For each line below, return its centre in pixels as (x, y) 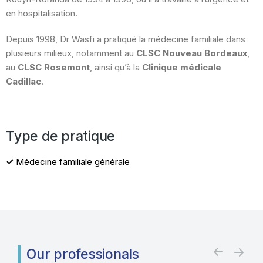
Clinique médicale (182, 67)
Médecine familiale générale (73, 162)
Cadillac (23, 81)
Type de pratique (60, 136)
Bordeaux (225, 53)
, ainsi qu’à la (116, 67)
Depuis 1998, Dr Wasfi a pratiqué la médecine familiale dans (126, 39)
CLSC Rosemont (54, 67)
